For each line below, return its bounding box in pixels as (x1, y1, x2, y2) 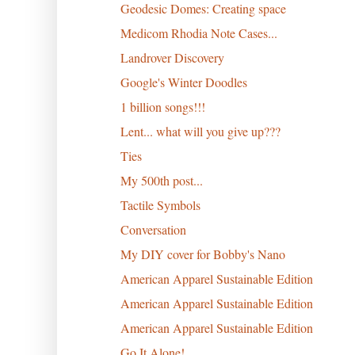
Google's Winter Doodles (120, 73, 247, 90)
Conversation (120, 220, 186, 238)
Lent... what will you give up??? (120, 122, 281, 139)
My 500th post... (120, 171, 203, 189)
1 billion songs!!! (120, 97, 205, 115)
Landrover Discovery (120, 48, 224, 66)
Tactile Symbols (120, 196, 200, 213)
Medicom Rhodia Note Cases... (120, 24, 277, 41)
